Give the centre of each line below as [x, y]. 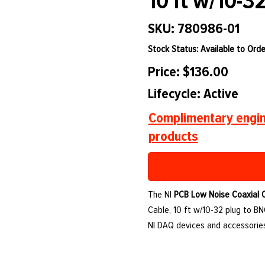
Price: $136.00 [188, 72]
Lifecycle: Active [193, 93]
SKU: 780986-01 [193, 29]
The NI [161, 195]
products [173, 137]
